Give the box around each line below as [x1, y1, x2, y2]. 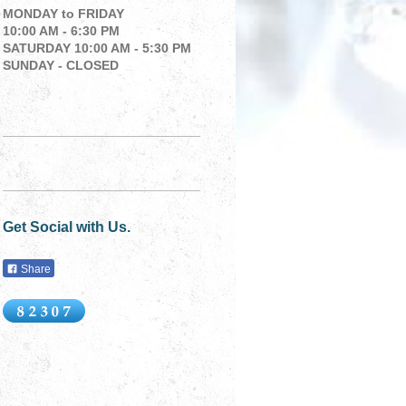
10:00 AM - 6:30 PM [3, 23, 121, 38]
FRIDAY [78, 5, 132, 21]
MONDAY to [3, 5, 79, 21]
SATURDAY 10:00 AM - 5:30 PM [3, 40, 192, 55]
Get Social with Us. [3, 218, 131, 235]
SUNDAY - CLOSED [3, 57, 130, 72]
